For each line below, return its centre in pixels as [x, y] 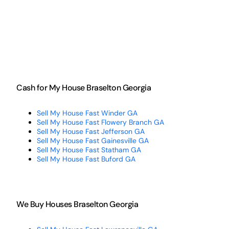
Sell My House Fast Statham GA [89, 150]
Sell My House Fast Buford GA [86, 159]
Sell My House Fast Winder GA [87, 113]
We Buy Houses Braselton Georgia [77, 204]
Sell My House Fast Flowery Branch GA [100, 122]
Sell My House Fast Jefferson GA [90, 131]
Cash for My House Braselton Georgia [84, 87]
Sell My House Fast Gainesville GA [93, 140]
